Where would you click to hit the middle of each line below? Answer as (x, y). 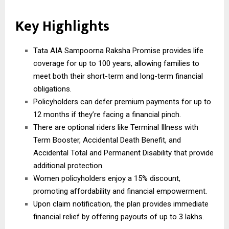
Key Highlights (62, 26)
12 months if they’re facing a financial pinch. (107, 114)
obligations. (52, 89)
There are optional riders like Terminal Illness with (116, 127)
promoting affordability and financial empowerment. (120, 191)
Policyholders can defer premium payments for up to (122, 101)
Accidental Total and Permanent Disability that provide (123, 153)
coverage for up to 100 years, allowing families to (116, 63)
